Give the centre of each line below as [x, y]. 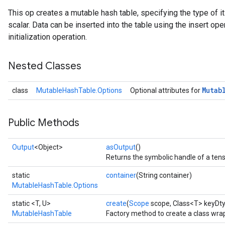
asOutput [121, 147]
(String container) [164, 175]
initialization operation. [47, 37]
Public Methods [44, 123]
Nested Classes [45, 66]
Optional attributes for [166, 90]
